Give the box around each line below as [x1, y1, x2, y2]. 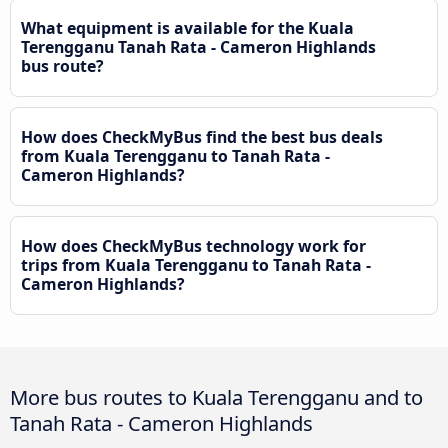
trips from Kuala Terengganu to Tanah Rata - [21, 254, 371, 277]
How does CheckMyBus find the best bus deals [21, 126, 383, 149]
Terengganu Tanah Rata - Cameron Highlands [21, 36, 376, 59]
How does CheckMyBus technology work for [21, 235, 366, 258]
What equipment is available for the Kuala [21, 17, 354, 40]
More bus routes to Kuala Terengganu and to [10, 383, 423, 412]
